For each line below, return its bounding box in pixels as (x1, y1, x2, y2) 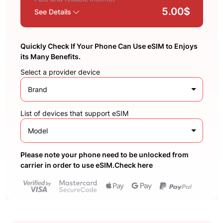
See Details (34, 7, 73, 16)
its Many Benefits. (20, 52, 81, 61)
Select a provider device (20, 67, 100, 76)
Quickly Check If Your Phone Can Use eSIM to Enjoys (20, 41, 198, 50)
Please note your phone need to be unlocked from (20, 150, 189, 159)
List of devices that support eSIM (20, 109, 128, 117)
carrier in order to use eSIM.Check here (20, 160, 153, 169)
